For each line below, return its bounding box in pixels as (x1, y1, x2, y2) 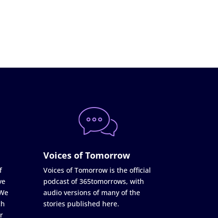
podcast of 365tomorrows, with (43, 176, 145, 186)
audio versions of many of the (43, 187, 141, 197)
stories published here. (43, 199, 120, 208)
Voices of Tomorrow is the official (43, 165, 151, 175)
